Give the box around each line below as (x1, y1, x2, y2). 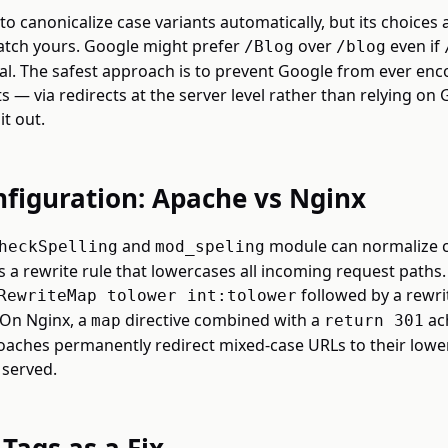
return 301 (324, 311, 424, 330)
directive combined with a (121, 309, 324, 331)
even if (386, 35, 444, 57)
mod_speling (155, 237, 265, 256)
